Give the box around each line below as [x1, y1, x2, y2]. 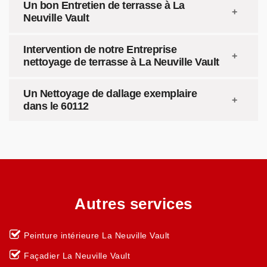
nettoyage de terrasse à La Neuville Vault [23, 56, 219, 68]
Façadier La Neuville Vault [24, 251, 130, 260]
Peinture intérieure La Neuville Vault [24, 231, 170, 240]
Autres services [74, 195, 193, 213]
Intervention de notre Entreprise [23, 44, 176, 55]
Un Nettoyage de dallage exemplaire [23, 88, 197, 100]
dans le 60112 [23, 100, 89, 112]
